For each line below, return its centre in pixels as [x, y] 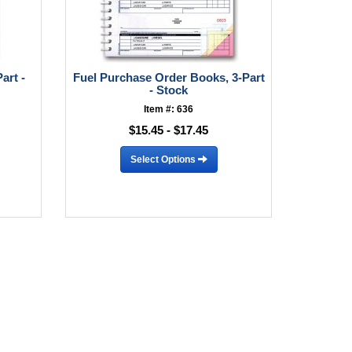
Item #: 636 [169, 109]
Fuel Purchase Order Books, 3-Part [169, 77]
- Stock [169, 90]
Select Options [164, 159]
